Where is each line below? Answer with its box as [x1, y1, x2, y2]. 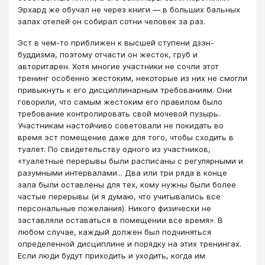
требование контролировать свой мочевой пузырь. [18, 109, 220, 119]
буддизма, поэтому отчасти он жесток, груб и [18, 50, 198, 60]
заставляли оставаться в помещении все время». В [18, 215, 223, 225]
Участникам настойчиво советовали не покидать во [18, 121, 224, 131]
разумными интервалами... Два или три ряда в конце [18, 168, 227, 178]
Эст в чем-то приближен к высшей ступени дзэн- [18, 38, 214, 48]
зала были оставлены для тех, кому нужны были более [18, 180, 236, 190]
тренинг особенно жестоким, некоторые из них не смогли [18, 73, 247, 83]
